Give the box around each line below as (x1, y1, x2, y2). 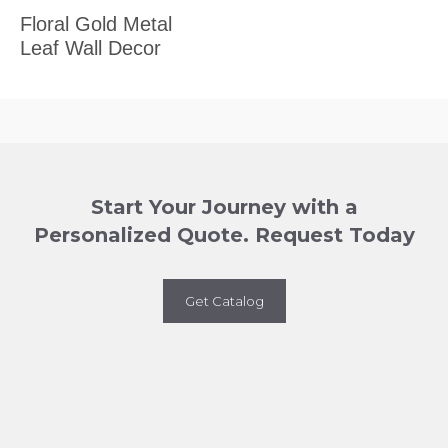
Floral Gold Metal (20, 12, 172, 35)
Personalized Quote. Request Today (33, 222, 415, 247)
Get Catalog (184, 292, 264, 309)
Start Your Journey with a (90, 194, 358, 219)
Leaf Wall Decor (20, 36, 161, 59)
